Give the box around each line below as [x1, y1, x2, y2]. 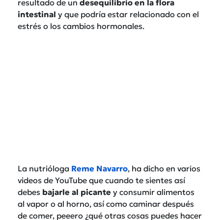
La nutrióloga [18, 163, 69, 173]
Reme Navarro [69, 163, 128, 173]
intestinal [18, 9, 56, 19]
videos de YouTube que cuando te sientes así [18, 175, 185, 185]
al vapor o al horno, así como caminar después [18, 198, 194, 209]
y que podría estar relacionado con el [56, 9, 199, 19]
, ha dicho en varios [128, 163, 200, 173]
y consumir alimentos [113, 187, 194, 197]
